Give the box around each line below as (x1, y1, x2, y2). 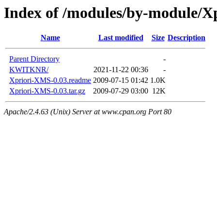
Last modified (98, 33, 143, 42)
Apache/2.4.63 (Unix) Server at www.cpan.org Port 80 (4, 108, 171, 116)
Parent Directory (9, 55, 60, 63)
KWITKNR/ (9, 65, 48, 74)
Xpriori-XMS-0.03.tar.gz (9, 87, 85, 95)
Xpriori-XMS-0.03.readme (9, 76, 91, 85)
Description (168, 33, 205, 42)
